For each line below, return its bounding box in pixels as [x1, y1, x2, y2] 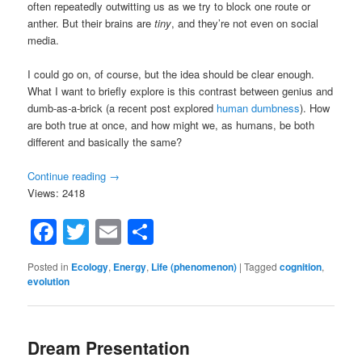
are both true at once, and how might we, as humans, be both [27, 117, 315, 133]
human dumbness [217, 100, 301, 116]
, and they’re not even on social [171, 15, 319, 32]
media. [27, 32, 60, 48]
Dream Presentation [27, 335, 191, 360]
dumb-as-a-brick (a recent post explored [27, 100, 217, 116]
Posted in [27, 259, 69, 273]
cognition [280, 259, 322, 274]
